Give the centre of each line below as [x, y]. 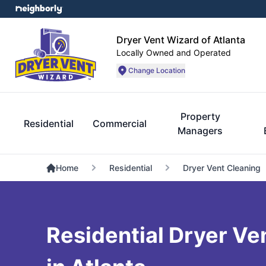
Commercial [120, 123]
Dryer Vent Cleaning [221, 168]
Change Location [157, 70]
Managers [200, 131]
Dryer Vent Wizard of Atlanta [181, 39]
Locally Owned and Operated [174, 52]
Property [200, 116]
